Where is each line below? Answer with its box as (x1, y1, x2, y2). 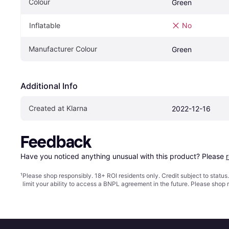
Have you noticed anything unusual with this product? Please (20, 151, 226, 161)
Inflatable (29, 20, 60, 30)
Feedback (20, 132, 91, 152)
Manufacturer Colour (29, 44, 97, 53)
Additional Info (20, 80, 78, 91)
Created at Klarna (29, 103, 87, 112)
